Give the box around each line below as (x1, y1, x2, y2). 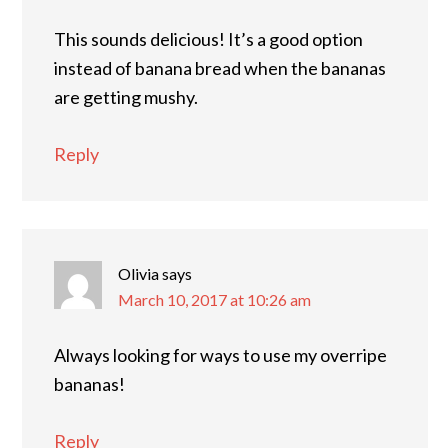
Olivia (118, 263, 159, 283)
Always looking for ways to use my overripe (54, 343, 387, 366)
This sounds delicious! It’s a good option (54, 27, 363, 50)
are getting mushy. (54, 85, 198, 108)
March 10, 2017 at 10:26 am (118, 289, 311, 309)
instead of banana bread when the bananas (54, 56, 386, 79)
